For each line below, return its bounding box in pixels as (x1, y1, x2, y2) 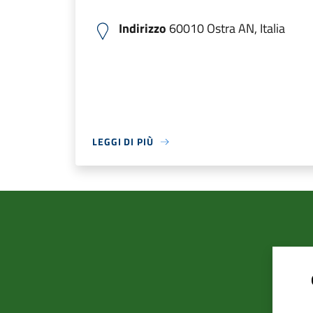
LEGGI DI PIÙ (92, 134, 154, 149)
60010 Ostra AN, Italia (166, 19, 285, 38)
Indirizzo (119, 19, 166, 38)
